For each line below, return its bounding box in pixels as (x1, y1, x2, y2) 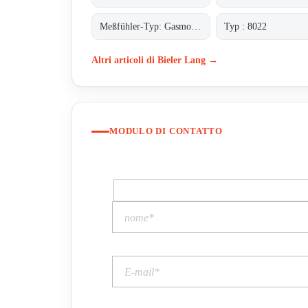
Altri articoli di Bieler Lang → (91, 54, 218, 65)
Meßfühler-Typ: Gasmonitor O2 (191, 21, 201, 32)
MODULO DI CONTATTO (109, 126, 223, 137)
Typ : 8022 (224, 21, 267, 32)
